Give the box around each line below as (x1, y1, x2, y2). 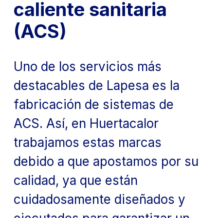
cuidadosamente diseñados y (14, 191, 185, 207)
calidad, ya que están (14, 172, 138, 188)
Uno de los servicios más (14, 58, 162, 74)
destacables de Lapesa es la (14, 77, 180, 93)
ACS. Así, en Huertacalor (14, 115, 159, 131)
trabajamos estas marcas (14, 134, 162, 150)
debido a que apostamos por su (14, 153, 199, 169)
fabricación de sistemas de (14, 96, 174, 112)
